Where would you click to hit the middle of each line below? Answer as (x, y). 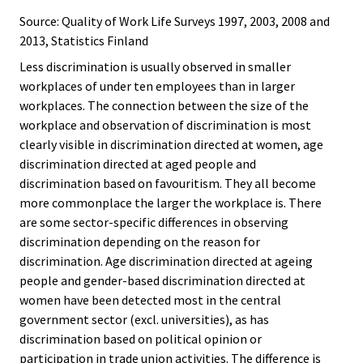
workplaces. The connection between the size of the (164, 105)
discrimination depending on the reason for (140, 241)
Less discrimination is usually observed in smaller (155, 66)
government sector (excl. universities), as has (144, 319)
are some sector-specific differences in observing (154, 222)
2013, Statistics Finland (84, 40)
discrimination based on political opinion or (141, 338)
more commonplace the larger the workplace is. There (171, 202)
